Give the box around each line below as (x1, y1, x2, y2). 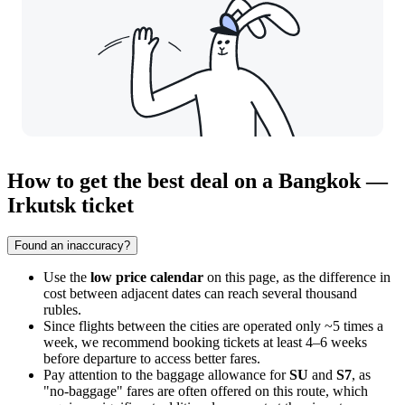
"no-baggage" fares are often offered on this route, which (43, 382, 368, 399)
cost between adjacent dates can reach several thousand (43, 285, 357, 301)
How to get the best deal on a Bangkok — (7, 168, 388, 193)
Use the (43, 268, 90, 285)
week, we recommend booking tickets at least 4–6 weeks (43, 334, 367, 350)
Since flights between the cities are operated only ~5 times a (43, 317, 383, 334)
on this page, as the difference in (203, 268, 391, 285)
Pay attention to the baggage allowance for (43, 366, 289, 382)
